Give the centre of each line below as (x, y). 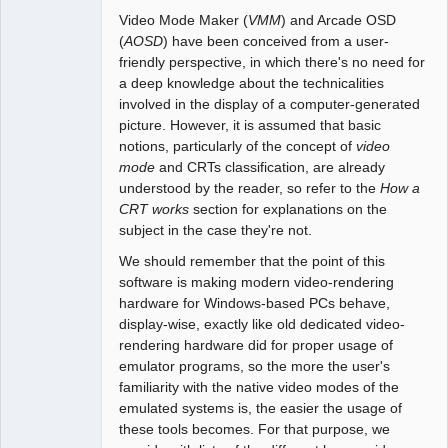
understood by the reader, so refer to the (250, 187)
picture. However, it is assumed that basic (250, 124)
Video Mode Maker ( (184, 19)
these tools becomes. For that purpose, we (255, 428)
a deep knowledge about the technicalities (252, 82)
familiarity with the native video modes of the (259, 386)
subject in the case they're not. (216, 229)
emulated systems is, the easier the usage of (261, 407)
